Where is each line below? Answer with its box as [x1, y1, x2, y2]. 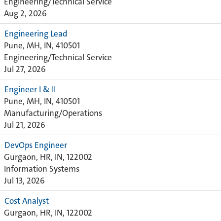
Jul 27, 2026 [4, 64, 46, 74]
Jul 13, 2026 [4, 175, 45, 186]
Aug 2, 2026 [4, 8, 47, 19]
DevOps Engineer [4, 140, 67, 150]
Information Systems [4, 163, 79, 174]
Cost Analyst [4, 195, 49, 206]
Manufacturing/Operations [4, 108, 102, 118]
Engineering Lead [4, 28, 67, 39]
